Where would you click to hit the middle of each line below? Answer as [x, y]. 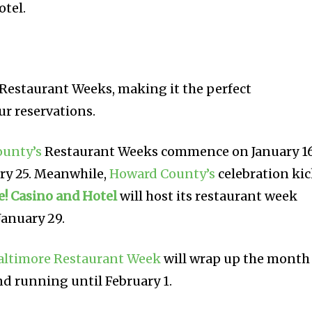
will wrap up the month [236, 259]
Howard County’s [163, 174]
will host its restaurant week [208, 196]
